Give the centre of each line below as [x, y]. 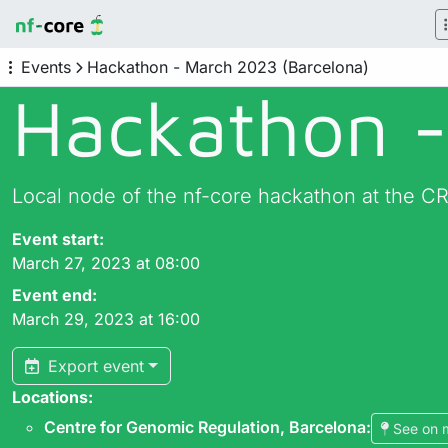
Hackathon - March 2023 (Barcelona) [228, 67]
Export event [93, 366]
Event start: [58, 239]
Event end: [54, 295]
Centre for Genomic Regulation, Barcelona [205, 426]
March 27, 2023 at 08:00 [106, 263]
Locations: [52, 397]
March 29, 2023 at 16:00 [106, 319]
